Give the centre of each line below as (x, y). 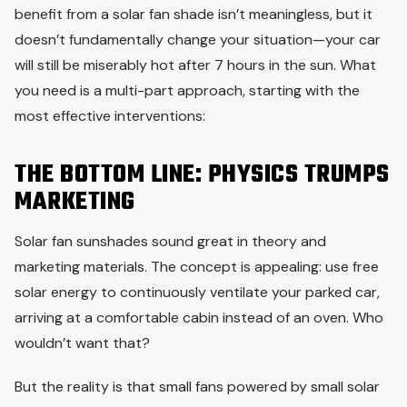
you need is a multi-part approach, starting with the (187, 90)
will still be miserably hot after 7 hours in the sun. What (195, 65)
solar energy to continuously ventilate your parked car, (197, 292)
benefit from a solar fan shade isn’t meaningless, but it (194, 14)
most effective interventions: (112, 115)
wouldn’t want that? (82, 342)
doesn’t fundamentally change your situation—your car (198, 39)
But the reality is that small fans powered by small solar (197, 386)
